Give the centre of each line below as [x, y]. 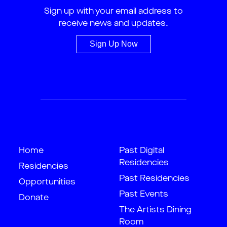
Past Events [144, 195]
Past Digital [142, 151]
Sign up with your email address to [113, 12]
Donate [34, 198]
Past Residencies [154, 179]
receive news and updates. [113, 24]
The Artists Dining [155, 211]
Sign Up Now [113, 44]
